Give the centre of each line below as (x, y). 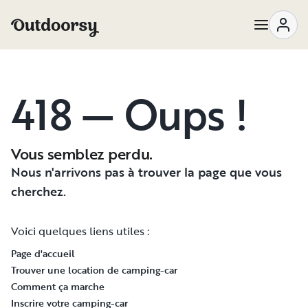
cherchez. (38, 191)
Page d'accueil (43, 253)
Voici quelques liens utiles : (80, 231)
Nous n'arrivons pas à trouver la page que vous (146, 172)
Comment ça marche (58, 286)
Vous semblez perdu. (82, 154)
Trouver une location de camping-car (94, 270)
